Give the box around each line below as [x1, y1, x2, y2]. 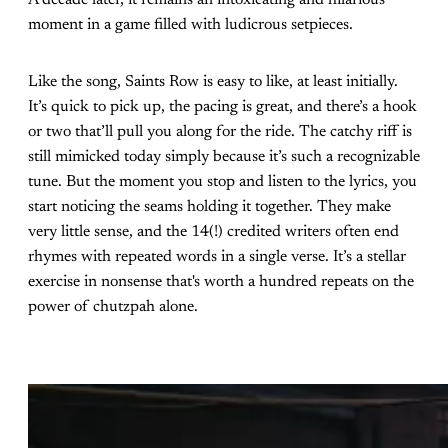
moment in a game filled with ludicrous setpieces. [28, 17, 353, 34]
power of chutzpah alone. [28, 299, 202, 316]
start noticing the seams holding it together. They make [28, 199, 391, 216]
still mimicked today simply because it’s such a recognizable [28, 149, 420, 166]
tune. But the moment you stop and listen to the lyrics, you [28, 174, 417, 191]
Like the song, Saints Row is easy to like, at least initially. [28, 74, 398, 91]
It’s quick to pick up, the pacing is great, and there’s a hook [28, 99, 417, 116]
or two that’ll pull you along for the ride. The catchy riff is [28, 124, 412, 141]
